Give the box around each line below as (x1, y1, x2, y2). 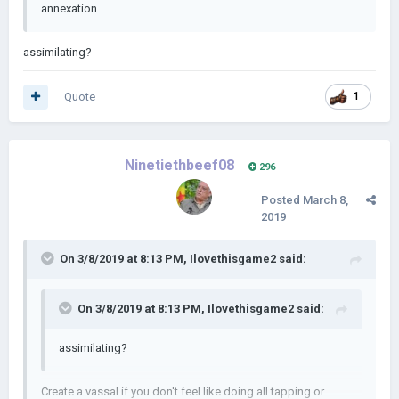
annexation (41, 2, 97, 15)
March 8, (303, 193, 348, 207)
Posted (261, 193, 303, 207)
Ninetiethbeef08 (124, 157, 234, 174)
